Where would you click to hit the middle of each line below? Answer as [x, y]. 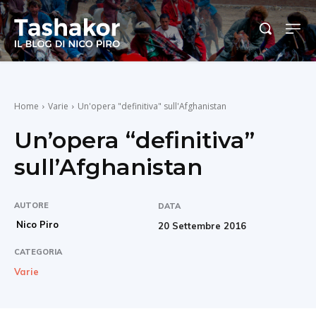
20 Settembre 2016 [202, 225]
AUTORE [31, 205]
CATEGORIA [38, 251]
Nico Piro [37, 224]
